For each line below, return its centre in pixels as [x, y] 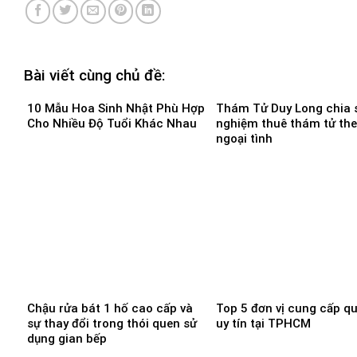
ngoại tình [244, 138]
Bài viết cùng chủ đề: [94, 76]
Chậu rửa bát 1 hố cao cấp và [110, 308]
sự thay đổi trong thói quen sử [112, 323]
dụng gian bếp [67, 338]
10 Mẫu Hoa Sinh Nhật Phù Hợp [116, 108]
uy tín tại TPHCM [263, 323]
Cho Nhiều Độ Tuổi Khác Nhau [112, 123]
